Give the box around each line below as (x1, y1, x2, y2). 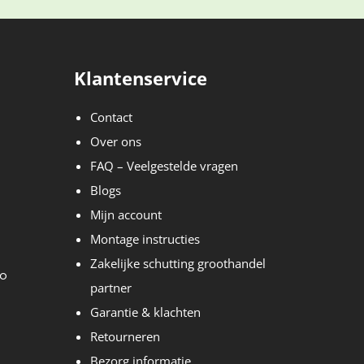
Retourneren (90, 328, 160, 344)
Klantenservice (74, 66, 207, 90)
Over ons (90, 133, 141, 149)
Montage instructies (90, 231, 200, 247)
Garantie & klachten (90, 304, 201, 320)
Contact (90, 109, 132, 125)
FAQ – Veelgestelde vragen (90, 158, 238, 174)
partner (90, 279, 132, 296)
